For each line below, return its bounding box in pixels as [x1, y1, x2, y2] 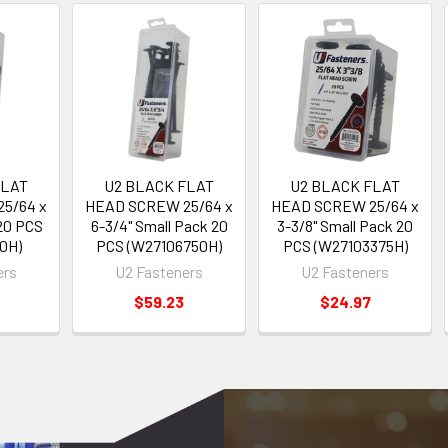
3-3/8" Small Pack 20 [277, 215, 414, 235]
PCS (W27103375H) [282, 235, 408, 255]
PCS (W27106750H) [96, 235, 223, 255]
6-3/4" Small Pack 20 [90, 215, 228, 235]
